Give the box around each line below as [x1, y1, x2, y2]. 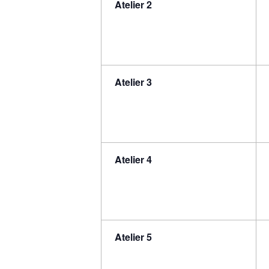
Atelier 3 [115, 74, 153, 89]
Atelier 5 [115, 229, 153, 244]
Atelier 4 [115, 152, 153, 166]
